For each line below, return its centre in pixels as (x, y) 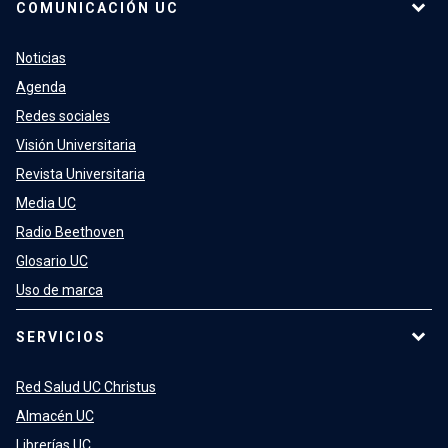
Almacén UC (55, 416)
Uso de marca (59, 290)
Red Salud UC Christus (86, 387)
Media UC (46, 203)
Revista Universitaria (80, 174)
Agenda (41, 87)
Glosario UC (52, 261)
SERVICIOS (61, 337)
